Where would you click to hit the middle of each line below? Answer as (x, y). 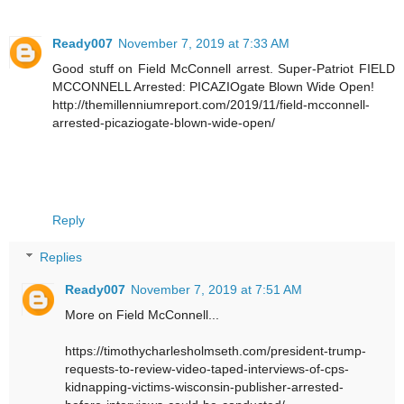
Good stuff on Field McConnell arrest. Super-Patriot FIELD (224, 68)
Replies (61, 257)
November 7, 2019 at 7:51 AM (217, 290)
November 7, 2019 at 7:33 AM (204, 43)
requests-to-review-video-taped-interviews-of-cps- (207, 369)
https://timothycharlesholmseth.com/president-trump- (216, 351)
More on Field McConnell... (142, 315)
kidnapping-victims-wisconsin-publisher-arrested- (205, 387)
